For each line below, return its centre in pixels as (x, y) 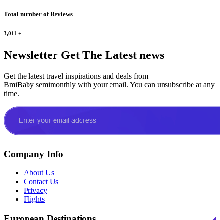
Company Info (34, 154)
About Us (39, 173)
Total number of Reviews (38, 14)
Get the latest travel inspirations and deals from (76, 76)
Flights (34, 199)
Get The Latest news (111, 55)
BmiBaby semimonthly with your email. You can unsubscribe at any (109, 84)
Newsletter (31, 55)
